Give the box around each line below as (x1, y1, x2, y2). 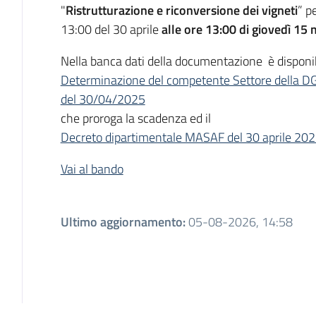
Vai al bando (60, 159, 123, 178)
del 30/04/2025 (60, 89, 145, 109)
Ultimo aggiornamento (60, 212, 183, 231)
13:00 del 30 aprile (60, 19, 162, 39)
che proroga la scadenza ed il (60, 108, 211, 128)
